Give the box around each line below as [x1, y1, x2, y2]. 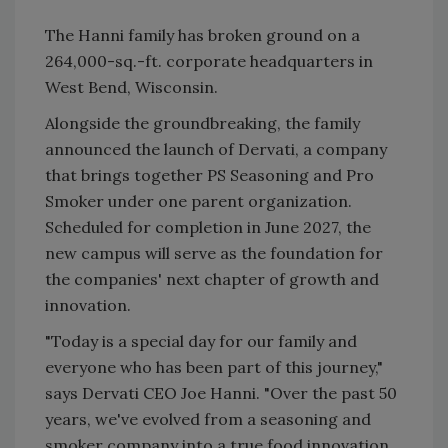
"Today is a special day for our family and [45, 331, 357, 352]
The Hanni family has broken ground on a [45, 25, 360, 46]
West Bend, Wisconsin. [45, 77, 222, 98]
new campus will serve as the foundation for [45, 243, 383, 264]
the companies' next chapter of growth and [45, 269, 379, 290]
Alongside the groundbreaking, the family [45, 113, 360, 134]
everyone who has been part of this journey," [45, 357, 383, 378]
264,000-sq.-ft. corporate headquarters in [45, 51, 373, 72]
